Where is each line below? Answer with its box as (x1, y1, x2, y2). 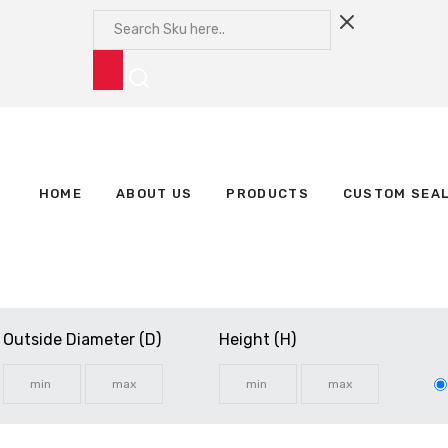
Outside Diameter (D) (3, 330, 162, 349)
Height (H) (218, 330, 296, 349)
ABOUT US (116, 186, 193, 201)
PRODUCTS (226, 186, 309, 201)
